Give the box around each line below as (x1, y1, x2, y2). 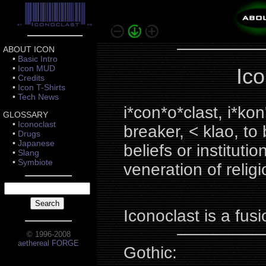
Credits (18, 73, 45, 83)
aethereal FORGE (18, 239, 79, 248)
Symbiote (18, 157, 53, 167)
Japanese (18, 138, 55, 148)
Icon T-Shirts (18, 83, 65, 92)
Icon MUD (18, 64, 55, 73)
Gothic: (123, 243, 177, 262)
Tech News (18, 92, 59, 102)
